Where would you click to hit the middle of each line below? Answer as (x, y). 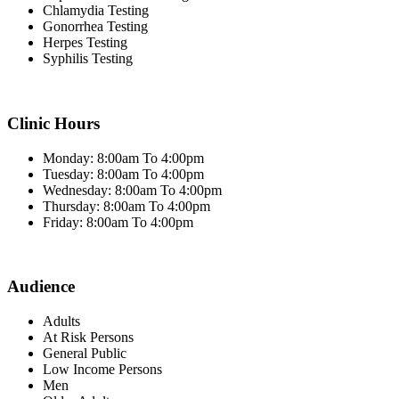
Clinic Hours (53, 123)
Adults (61, 321)
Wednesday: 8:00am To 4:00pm (132, 190)
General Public (85, 353)
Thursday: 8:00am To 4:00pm (126, 206)
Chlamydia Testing (96, 11)
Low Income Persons (102, 369)
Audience (41, 287)
